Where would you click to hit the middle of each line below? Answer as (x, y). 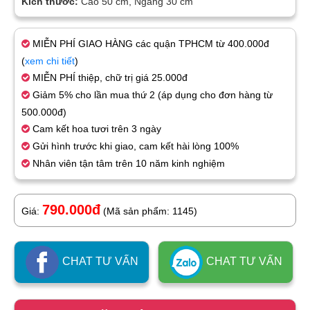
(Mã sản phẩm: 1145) (150, 211)
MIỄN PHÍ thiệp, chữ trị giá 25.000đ (109, 78)
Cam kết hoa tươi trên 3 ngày (95, 129)
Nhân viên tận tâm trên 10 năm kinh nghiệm (127, 164)
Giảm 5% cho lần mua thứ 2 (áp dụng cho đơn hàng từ (151, 95)
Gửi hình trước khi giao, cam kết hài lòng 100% (134, 146)
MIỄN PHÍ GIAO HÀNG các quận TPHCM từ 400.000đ (149, 44)
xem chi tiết (50, 61)
